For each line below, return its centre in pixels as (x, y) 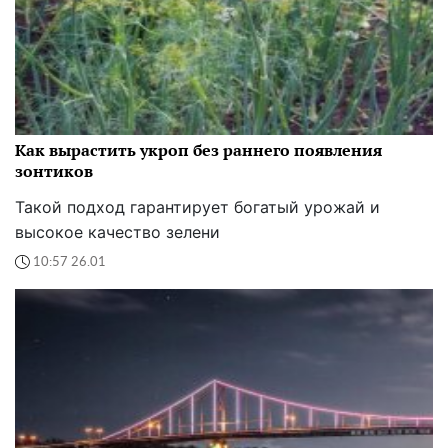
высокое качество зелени (117, 232)
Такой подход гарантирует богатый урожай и (197, 207)
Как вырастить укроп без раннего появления (198, 150)
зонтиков (54, 171)
